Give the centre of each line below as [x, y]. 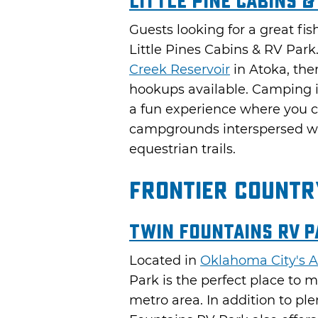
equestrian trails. [182, 149]
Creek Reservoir [180, 69]
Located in [165, 260]
